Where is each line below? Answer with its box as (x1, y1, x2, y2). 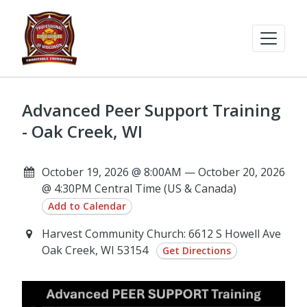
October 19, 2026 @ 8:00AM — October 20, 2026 (41, 164, 285, 180)
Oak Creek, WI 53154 (41, 242, 151, 258)
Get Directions (162, 244, 231, 258)
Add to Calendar (47, 199, 126, 212)
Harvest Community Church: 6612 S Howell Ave (41, 225, 281, 241)
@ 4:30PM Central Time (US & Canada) (41, 181, 236, 196)
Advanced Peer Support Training (22, 99, 280, 121)
